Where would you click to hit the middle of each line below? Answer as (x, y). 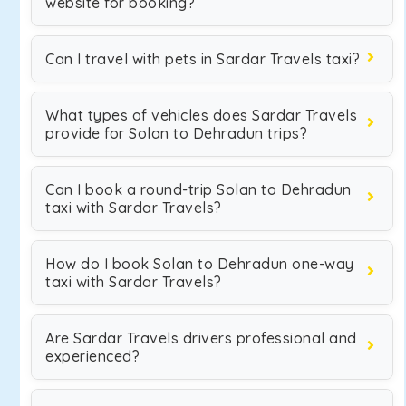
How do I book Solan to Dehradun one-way (200, 264)
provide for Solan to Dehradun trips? (176, 133)
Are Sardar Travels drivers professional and (201, 338)
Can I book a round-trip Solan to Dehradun (198, 189)
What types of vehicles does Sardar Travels (201, 115)
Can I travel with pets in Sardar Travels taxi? (203, 59)
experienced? (92, 356)
